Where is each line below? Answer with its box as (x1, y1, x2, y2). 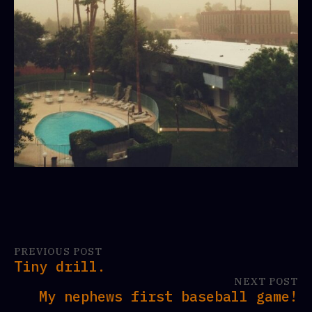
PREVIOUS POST (14, 245, 102, 258)
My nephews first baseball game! (39, 287, 298, 306)
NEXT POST (234, 275, 298, 288)
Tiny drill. (14, 257, 106, 276)
